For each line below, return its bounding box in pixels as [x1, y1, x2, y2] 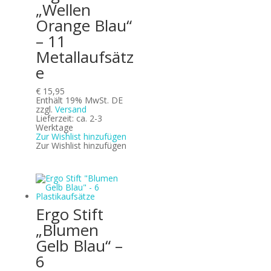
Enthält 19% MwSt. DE [35, 94, 123, 106]
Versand [54, 103, 87, 115]
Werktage [35, 121, 73, 133]
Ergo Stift [35, 203, 103, 226]
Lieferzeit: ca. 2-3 [35, 112, 102, 124]
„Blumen [35, 219, 99, 241]
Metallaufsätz [35, 45, 134, 68]
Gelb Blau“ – [35, 235, 123, 257]
